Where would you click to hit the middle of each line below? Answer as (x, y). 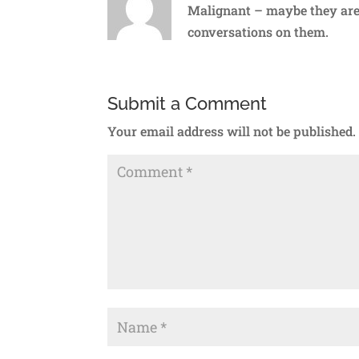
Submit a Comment (188, 103)
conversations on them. (258, 31)
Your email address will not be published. (232, 131)
